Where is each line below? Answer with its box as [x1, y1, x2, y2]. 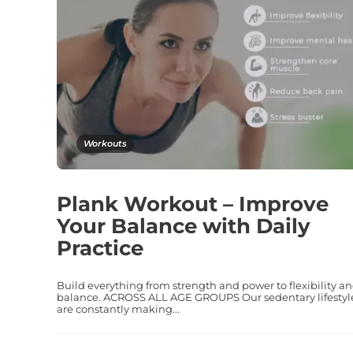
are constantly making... [57, 302, 180, 315]
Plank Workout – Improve [57, 191, 329, 217]
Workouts [84, 137, 127, 149]
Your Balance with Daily [57, 213, 310, 239]
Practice [57, 235, 143, 261]
